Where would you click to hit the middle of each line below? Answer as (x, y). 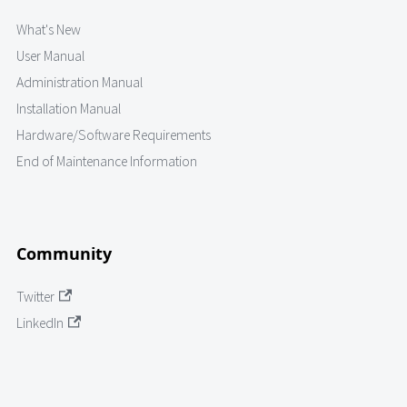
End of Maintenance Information (107, 162)
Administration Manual (79, 83)
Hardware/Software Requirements (114, 135)
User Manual (50, 56)
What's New (49, 30)
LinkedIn (40, 323)
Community (64, 253)
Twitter (35, 296)
